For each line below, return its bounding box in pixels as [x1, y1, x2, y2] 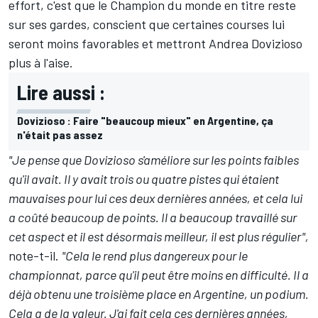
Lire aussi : [17, 80, 105, 105]
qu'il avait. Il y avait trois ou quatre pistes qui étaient [9, 171, 279, 187]
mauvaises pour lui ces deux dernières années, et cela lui [9, 190, 302, 207]
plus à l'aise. [9, 55, 73, 71]
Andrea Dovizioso [209, 35, 302, 52]
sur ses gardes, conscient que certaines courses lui [9, 16, 285, 33]
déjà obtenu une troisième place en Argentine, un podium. [9, 286, 309, 302]
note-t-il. [9, 248, 62, 264]
